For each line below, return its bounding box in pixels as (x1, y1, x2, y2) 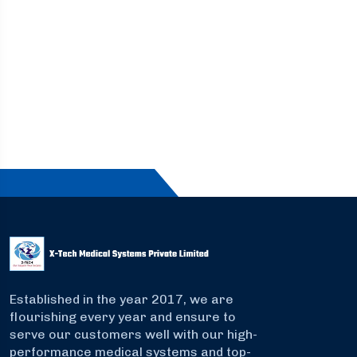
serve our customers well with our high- (10, 327, 257, 343)
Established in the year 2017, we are (10, 292, 233, 308)
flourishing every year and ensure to (10, 309, 236, 325)
